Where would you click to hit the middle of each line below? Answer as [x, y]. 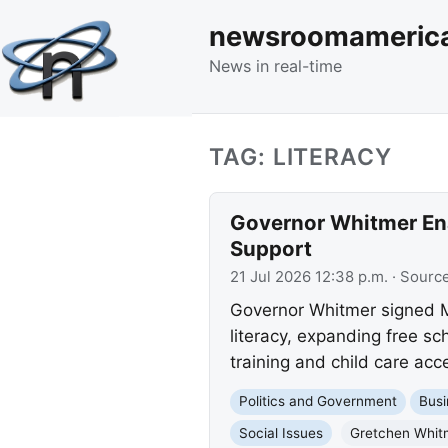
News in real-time [275, 65]
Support [270, 248]
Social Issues [280, 432]
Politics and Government [317, 401]
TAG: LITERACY [300, 156]
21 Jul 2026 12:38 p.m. [308, 276]
